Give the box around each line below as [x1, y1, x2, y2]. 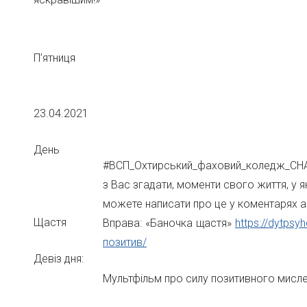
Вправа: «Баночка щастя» [103, 217, 235, 230]
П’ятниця [34, 51, 75, 64]
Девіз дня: [34, 252, 84, 265]
